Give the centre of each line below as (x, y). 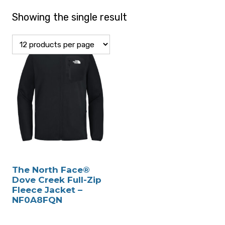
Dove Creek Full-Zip (57, 180)
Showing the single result (69, 17)
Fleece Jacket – (47, 190)
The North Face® (51, 170)
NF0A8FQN (37, 200)
